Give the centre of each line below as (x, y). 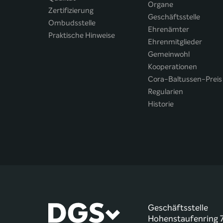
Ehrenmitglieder (175, 42)
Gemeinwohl (169, 54)
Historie (161, 104)
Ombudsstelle (72, 23)
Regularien (166, 92)
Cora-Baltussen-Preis (185, 79)
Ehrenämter (168, 29)
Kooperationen (172, 67)
